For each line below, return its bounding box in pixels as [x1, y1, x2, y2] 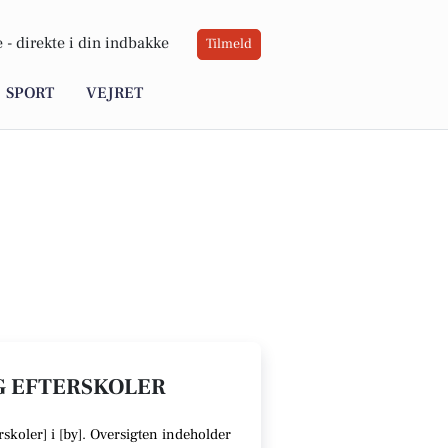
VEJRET [86, 83, 143, 104]
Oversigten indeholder [86, 425, 231, 444]
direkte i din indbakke [16, 33, 169, 54]
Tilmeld [206, 35, 252, 54]
